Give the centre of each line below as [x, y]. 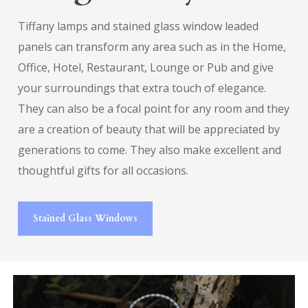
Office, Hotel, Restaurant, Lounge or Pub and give [145, 67]
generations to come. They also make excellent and [149, 150]
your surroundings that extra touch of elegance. [142, 88]
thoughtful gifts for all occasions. [103, 170]
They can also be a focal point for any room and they [153, 108]
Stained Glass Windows [85, 218]
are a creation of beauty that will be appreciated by [148, 129]
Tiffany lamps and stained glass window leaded [138, 26]
